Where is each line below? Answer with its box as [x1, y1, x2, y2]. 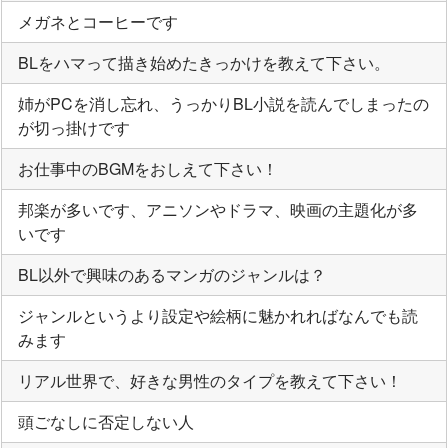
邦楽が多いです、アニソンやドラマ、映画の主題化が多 [18, 197, 418, 221]
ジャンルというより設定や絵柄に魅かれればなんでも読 [18, 303, 418, 327]
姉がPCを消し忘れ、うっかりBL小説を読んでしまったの [18, 91, 429, 115]
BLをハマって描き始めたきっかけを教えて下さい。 [18, 50, 390, 74]
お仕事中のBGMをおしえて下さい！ [18, 156, 278, 180]
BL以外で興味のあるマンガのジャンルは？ [18, 262, 326, 286]
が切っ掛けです [18, 115, 130, 139]
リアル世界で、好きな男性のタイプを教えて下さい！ [18, 368, 402, 392]
